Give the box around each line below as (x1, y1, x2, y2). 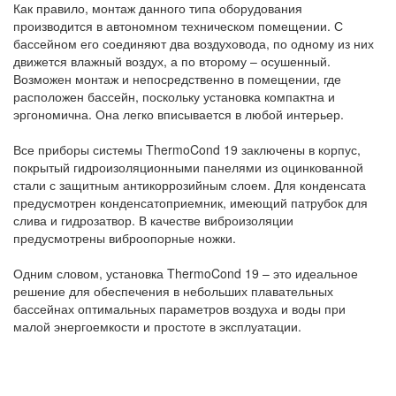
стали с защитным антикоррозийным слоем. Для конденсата (13, 175, 366, 194)
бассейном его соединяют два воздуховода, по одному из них (13, 34, 374, 52)
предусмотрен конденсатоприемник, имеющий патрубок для (13, 193, 368, 211)
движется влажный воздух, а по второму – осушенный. (13, 51, 331, 70)
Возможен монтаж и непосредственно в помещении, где (13, 69, 341, 88)
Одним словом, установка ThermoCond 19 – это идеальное (13, 263, 358, 282)
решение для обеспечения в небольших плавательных (13, 281, 333, 300)
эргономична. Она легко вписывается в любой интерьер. (13, 104, 344, 123)
